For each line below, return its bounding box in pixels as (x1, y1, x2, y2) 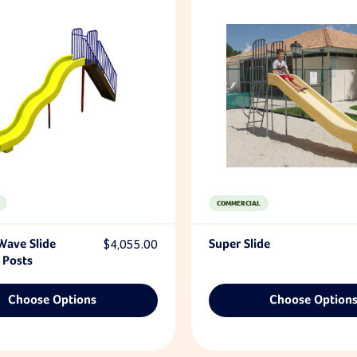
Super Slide (208, 237, 270, 251)
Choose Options (8, 293, 97, 307)
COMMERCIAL (216, 198, 261, 208)
